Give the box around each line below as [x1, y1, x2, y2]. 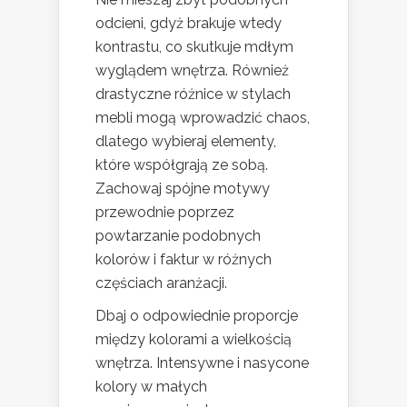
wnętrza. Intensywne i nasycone [95, 353, 309, 372]
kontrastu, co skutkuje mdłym [95, 37, 293, 55]
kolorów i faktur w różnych [95, 250, 272, 268]
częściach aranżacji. [95, 273, 227, 292]
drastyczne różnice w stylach [95, 84, 291, 103]
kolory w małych [95, 377, 207, 395]
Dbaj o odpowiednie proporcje [95, 306, 298, 324]
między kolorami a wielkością [95, 330, 292, 348]
